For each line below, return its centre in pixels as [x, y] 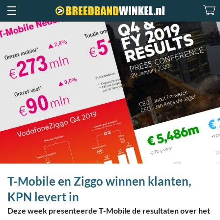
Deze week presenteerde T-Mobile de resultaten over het [109, 211]
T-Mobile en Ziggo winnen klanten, [99, 181]
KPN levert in [43, 197]
